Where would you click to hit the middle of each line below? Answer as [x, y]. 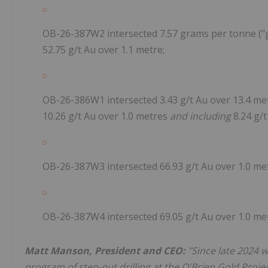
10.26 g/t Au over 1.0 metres [106, 116]
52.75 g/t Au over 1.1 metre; [103, 50]
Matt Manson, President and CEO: [105, 251]
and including [200, 116]
